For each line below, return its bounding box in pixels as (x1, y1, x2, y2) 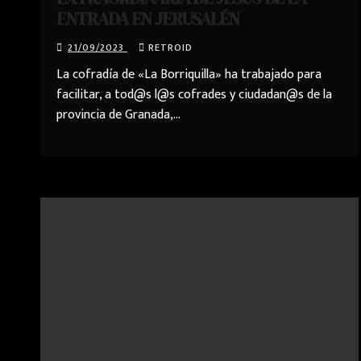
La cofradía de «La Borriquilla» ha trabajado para (56, 64, 322, 85)
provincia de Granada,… (56, 104, 180, 126)
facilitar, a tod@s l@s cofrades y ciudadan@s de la (56, 84, 332, 106)
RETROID (148, 39, 193, 56)
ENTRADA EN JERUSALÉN (56, 6, 239, 31)
